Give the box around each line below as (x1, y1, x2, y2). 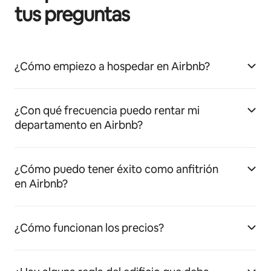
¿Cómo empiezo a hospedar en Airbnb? (15, 59, 210, 73)
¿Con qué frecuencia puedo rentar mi (15, 103, 200, 117)
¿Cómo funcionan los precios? (15, 220, 164, 235)
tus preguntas (15, 1, 130, 27)
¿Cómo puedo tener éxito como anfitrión (15, 162, 218, 176)
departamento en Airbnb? (15, 117, 143, 132)
